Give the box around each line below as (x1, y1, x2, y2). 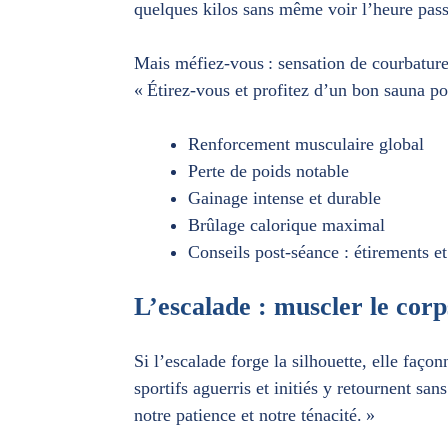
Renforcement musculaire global (188, 134, 424, 154)
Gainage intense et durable (188, 188, 381, 208)
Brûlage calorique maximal (188, 215, 385, 235)
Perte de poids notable (188, 161, 349, 181)
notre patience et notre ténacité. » (134, 405, 375, 425)
